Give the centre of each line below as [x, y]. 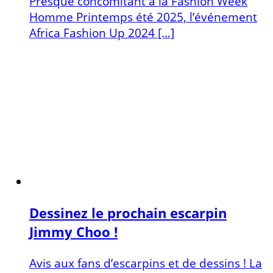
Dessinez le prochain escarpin [128, 213]
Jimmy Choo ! [73, 232]
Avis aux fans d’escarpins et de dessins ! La [146, 263]
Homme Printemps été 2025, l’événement [143, 16]
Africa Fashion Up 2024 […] [102, 32]
